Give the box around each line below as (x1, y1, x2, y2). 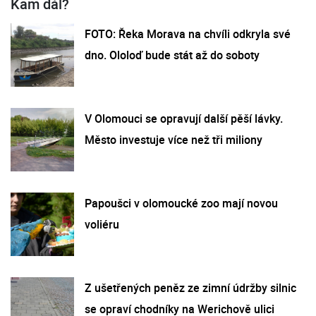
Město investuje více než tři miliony (85, 131, 262, 147)
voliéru (85, 216, 119, 232)
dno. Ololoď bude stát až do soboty (85, 47, 260, 63)
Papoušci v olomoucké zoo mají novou (85, 195, 278, 211)
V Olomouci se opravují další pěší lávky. (85, 110, 283, 126)
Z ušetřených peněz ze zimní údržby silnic (85, 279, 296, 296)
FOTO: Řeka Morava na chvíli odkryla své (85, 25, 291, 42)
